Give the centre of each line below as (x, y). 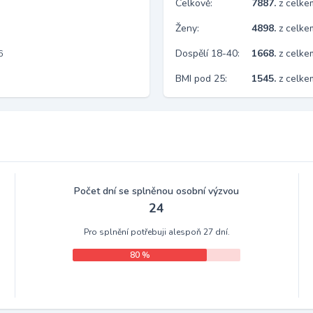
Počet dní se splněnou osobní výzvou (157, 191)
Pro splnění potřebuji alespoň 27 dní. (156, 232)
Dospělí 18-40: (208, 53)
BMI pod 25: (201, 79)
